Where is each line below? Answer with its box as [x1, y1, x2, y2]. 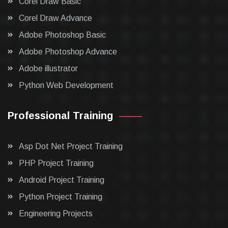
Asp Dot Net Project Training [19, 142, 123, 151]
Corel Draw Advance [19, 14, 92, 22]
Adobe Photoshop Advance [19, 47, 117, 56]
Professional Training [8, 110, 113, 121]
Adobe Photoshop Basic [19, 31, 106, 39]
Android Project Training [19, 176, 104, 184]
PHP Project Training [19, 159, 94, 167]
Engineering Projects [19, 209, 93, 218]
